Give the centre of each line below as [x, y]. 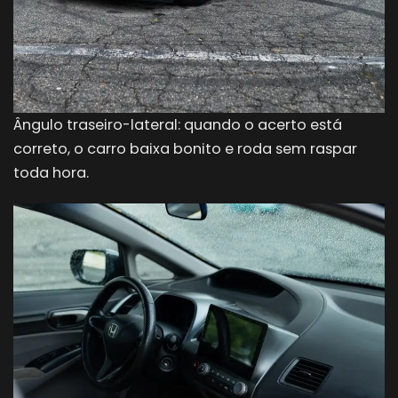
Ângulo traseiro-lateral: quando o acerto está [178, 124]
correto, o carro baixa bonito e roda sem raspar [185, 148]
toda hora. [51, 172]
